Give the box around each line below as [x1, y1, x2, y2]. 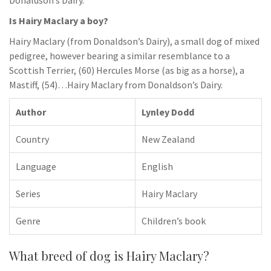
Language [16, 160, 56, 172]
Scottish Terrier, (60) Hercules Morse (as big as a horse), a [9, 64, 244, 76]
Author [16, 106, 46, 118]
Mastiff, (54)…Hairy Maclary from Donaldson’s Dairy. [9, 79, 223, 91]
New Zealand [142, 133, 195, 145]
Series [16, 188, 41, 200]
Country [16, 133, 49, 145]
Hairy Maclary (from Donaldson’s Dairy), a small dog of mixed [9, 35, 260, 47]
